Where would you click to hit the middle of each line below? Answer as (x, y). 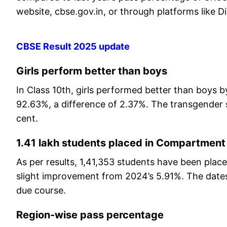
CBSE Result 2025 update (73, 47)
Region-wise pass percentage (90, 215)
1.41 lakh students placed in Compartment (121, 143)
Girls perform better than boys (92, 71)
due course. (42, 191)
